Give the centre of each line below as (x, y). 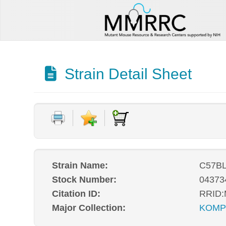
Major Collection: (89, 208)
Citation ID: (76, 194)
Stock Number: (84, 180)
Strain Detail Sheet (126, 74)
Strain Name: (80, 165)
